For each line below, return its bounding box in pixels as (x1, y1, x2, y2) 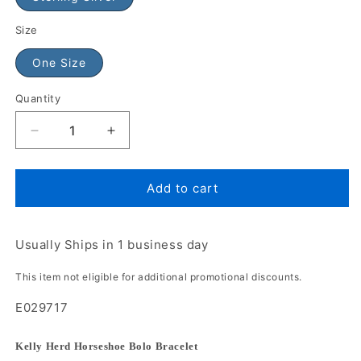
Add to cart (146, 180, 218, 196)
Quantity (15, 92, 61, 105)
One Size (32, 56, 86, 69)
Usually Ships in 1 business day (15, 237, 209, 252)
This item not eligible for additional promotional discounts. (15, 271, 302, 283)
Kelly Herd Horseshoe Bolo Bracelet (15, 340, 198, 352)
